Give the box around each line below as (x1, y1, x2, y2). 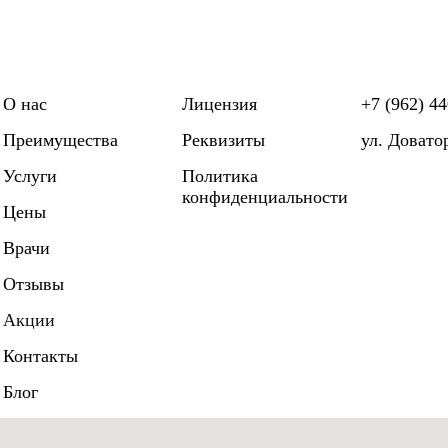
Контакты (2, 346, 78, 366)
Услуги (2, 166, 57, 186)
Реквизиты (181, 130, 265, 150)
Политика (181, 166, 258, 186)
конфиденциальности (181, 187, 348, 207)
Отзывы (2, 274, 64, 294)
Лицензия (181, 94, 257, 114)
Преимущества (2, 130, 118, 150)
